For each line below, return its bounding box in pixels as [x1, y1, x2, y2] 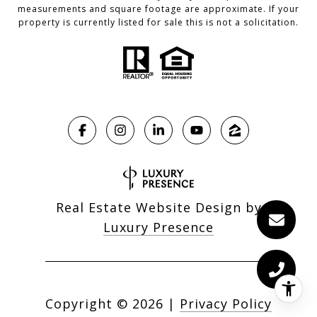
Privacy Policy [180, 295, 272, 313]
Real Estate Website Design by [55, 199, 262, 217]
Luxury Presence [103, 219, 214, 236]
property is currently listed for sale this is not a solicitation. [18, 16, 299, 28]
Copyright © [45, 295, 128, 313]
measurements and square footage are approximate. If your [18, 2, 299, 15]
